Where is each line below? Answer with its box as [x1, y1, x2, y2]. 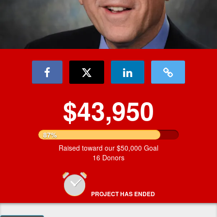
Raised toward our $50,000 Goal [59, 142, 158, 153]
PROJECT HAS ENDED [91, 189, 155, 198]
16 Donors [93, 152, 124, 162]
